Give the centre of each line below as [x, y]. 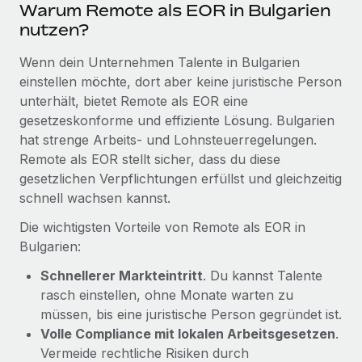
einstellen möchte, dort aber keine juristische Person [181, 81]
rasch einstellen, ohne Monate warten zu [167, 295]
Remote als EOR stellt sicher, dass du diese [150, 159]
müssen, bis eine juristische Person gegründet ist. [191, 314]
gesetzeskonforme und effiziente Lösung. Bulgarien [177, 120]
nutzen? [54, 29]
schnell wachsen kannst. [95, 198]
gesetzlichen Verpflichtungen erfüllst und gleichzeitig [181, 178]
